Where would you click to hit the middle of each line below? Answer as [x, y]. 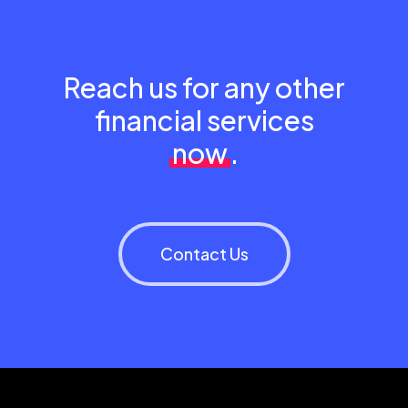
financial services [204, 120]
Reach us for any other [204, 87]
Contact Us [204, 254]
